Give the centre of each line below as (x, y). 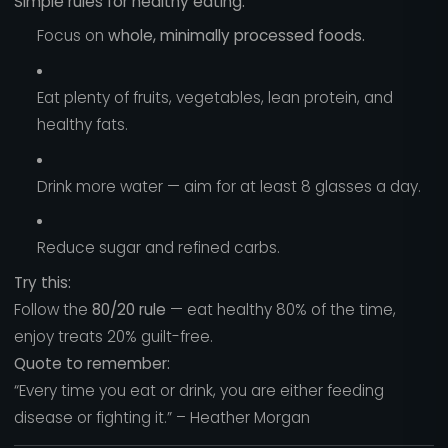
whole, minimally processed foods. (236, 36)
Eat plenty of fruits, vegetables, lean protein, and (214, 98)
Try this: (42, 282)
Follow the (52, 309)
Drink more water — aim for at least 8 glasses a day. (228, 186)
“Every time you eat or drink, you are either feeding (198, 390)
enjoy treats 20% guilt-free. (113, 336)
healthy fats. (82, 125)
